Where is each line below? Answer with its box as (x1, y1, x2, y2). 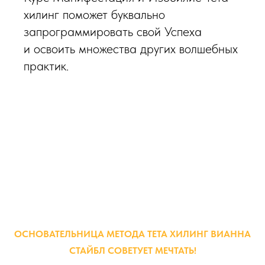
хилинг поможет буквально (24, 7, 165, 22)
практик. (24, 58, 69, 73)
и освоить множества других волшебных (24, 41, 238, 56)
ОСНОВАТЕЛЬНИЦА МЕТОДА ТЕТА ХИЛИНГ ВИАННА (14, 228, 251, 240)
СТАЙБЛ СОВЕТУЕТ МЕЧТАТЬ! (69, 245, 196, 256)
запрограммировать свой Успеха (24, 24, 202, 39)
